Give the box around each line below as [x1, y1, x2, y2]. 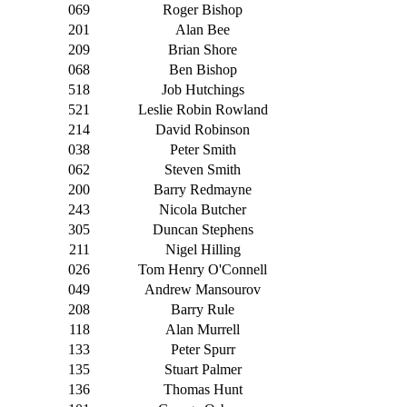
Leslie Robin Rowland [137, 102, 268, 118]
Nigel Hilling [164, 242, 241, 258]
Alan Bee [175, 22, 230, 38]
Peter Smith [169, 142, 236, 158]
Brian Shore [168, 42, 237, 58]
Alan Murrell [165, 322, 240, 338]
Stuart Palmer [164, 362, 242, 378]
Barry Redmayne [154, 182, 252, 198]
